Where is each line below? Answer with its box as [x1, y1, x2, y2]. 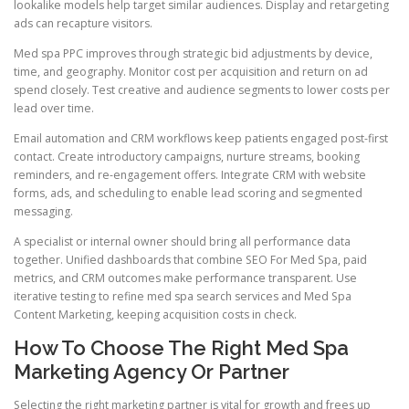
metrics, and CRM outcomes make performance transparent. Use [14, 270, 357, 287]
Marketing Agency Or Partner [14, 360, 289, 384]
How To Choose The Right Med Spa [14, 336, 349, 361]
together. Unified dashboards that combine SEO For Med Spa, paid [14, 252, 367, 268]
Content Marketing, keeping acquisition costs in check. [14, 307, 297, 323]
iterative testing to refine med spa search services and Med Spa [14, 288, 351, 305]
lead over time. [14, 100, 94, 117]
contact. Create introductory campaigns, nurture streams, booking [14, 149, 360, 165]
